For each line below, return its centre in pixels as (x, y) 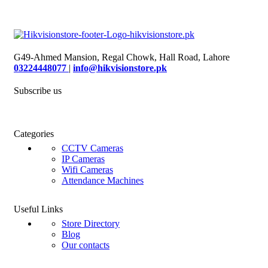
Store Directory (91, 223)
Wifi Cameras (87, 169)
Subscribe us (38, 90)
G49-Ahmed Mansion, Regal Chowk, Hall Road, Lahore (122, 57)
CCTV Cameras (92, 148)
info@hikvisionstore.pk (120, 68)
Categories (34, 133)
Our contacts (86, 245)
